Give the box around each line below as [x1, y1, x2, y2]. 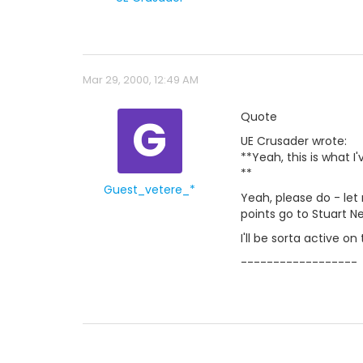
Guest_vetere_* [104, 181, 195, 198]
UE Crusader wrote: [241, 133, 347, 149]
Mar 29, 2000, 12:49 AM [83, 72, 199, 88]
